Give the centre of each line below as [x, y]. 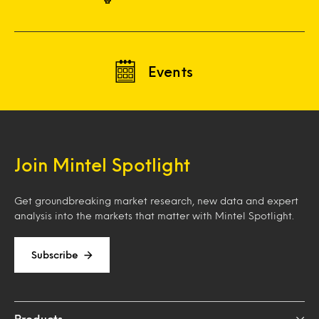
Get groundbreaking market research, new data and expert [156, 201]
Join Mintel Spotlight [102, 165]
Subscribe [55, 255]
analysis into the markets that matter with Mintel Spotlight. [154, 216]
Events [171, 72]
